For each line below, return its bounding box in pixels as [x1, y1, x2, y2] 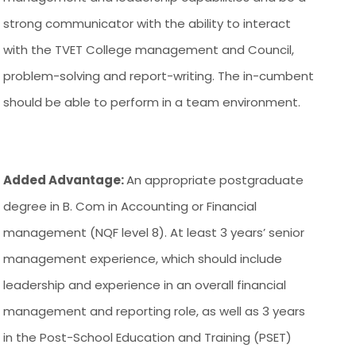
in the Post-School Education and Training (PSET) [3, 328, 292, 346]
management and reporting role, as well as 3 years [3, 302, 306, 319]
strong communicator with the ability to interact [3, 14, 292, 32]
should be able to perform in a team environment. [3, 93, 301, 110]
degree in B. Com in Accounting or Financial [3, 197, 257, 215]
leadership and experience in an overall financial [3, 276, 287, 293]
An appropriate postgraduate [126, 171, 304, 188]
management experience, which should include [3, 250, 283, 267]
